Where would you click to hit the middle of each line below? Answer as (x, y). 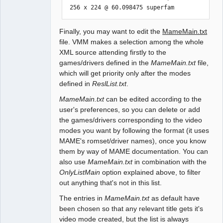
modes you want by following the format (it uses (134, 130)
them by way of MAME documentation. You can (134, 151)
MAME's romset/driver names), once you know (133, 141)
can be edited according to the (153, 99)
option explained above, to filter (151, 172)
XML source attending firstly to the (113, 52)
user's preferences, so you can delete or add (130, 109)
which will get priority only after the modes (125, 73)
